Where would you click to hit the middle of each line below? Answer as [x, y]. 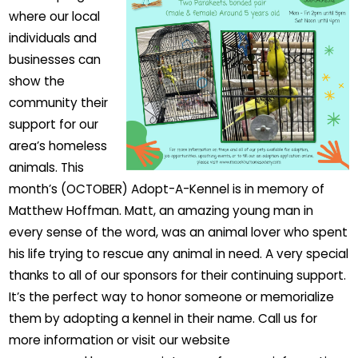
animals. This [47, 167]
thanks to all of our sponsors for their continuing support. [178, 275]
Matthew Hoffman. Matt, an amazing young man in [161, 211]
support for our [54, 124]
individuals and [53, 38]
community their [59, 103]
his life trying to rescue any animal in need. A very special [179, 254]
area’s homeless [58, 146]
